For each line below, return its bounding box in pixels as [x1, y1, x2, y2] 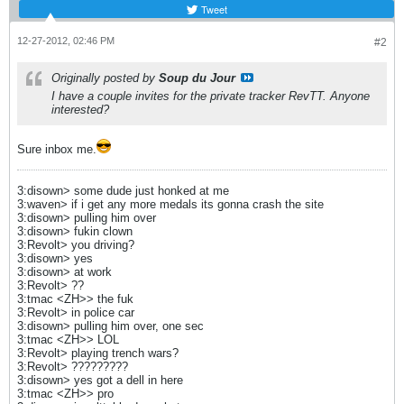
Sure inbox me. [17, 142, 96, 156]
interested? [51, 103, 109, 116]
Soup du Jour [159, 71, 235, 85]
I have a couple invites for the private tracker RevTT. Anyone [51, 89, 370, 103]
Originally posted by [51, 71, 159, 85]
